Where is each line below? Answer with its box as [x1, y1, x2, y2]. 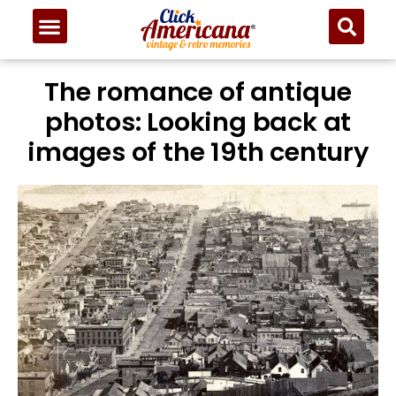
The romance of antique [44, 74, 352, 110]
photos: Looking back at [44, 104, 352, 141]
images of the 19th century [27, 134, 369, 171]
